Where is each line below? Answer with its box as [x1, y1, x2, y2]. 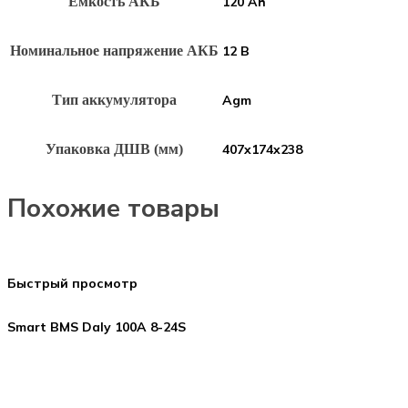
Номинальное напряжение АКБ [10, 43, 219, 58]
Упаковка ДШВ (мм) [46, 141, 183, 157]
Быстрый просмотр [7, 275, 138, 292]
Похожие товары [7, 191, 219, 227]
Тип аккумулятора [52, 92, 177, 107]
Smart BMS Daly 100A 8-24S [7, 319, 186, 336]
